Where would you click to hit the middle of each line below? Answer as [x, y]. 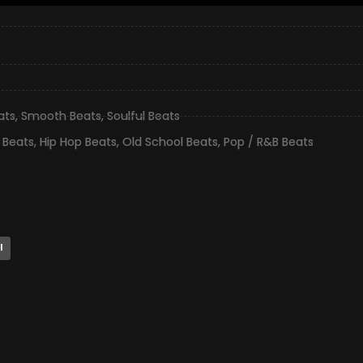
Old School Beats [170, 142]
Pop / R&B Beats [269, 142]
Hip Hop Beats [78, 142]
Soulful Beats [143, 116]
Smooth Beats [61, 116]
